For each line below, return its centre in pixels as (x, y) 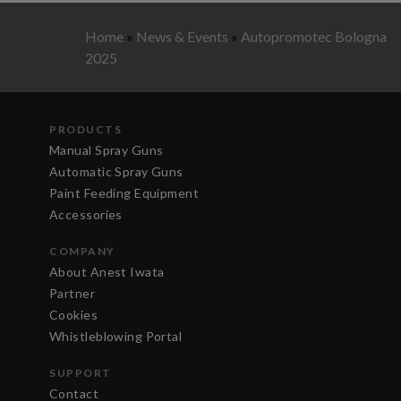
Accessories (86, 215)
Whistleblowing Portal (116, 337)
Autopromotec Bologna (314, 37)
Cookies (74, 315)
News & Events (182, 37)
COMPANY (82, 252)
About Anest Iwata (107, 272)
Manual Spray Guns (107, 150)
